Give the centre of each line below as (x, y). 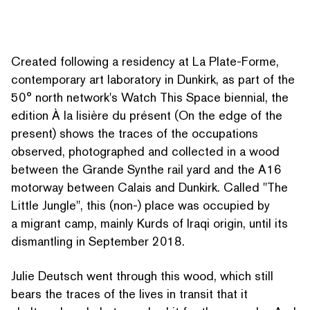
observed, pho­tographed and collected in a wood (145, 151)
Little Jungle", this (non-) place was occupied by (140, 205)
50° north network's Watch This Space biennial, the (150, 97)
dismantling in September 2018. (98, 241)
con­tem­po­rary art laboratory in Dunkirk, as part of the (153, 79)
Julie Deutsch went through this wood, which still (142, 275)
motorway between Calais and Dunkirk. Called (137, 187)
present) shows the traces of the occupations (135, 133)
